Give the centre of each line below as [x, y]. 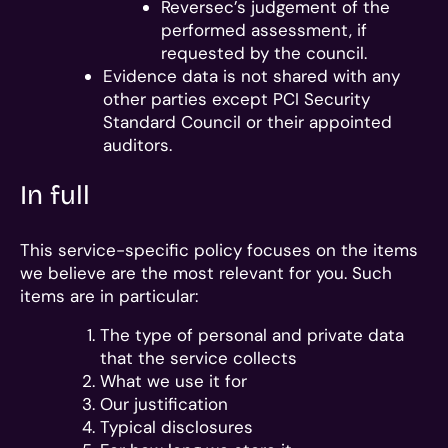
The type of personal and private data [252, 334]
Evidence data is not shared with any [251, 76]
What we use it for [173, 380]
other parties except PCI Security [236, 99]
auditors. [137, 145]
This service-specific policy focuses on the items [219, 249]
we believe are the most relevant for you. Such [206, 272]
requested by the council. [263, 53]
